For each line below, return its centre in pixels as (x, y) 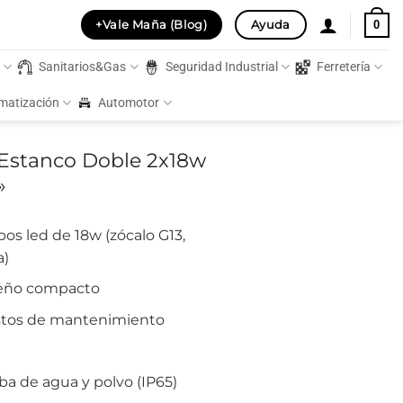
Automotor (129, 103)
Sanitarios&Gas (83, 67)
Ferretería (343, 67)
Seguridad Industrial (221, 67)
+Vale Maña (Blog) (152, 25)
